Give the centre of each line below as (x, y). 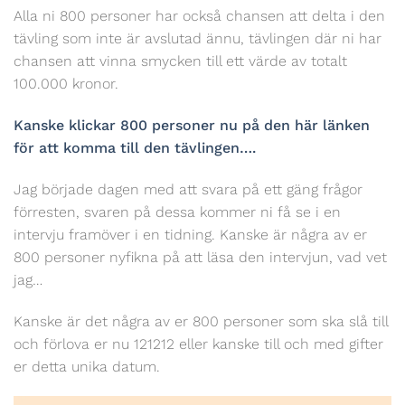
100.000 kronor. (66, 84)
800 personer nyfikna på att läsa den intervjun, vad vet (200, 257)
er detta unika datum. (87, 366)
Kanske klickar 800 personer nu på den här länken (192, 125)
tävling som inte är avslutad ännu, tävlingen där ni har (198, 39)
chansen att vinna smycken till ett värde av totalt (180, 61)
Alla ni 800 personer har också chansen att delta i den (199, 16)
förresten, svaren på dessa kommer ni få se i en (177, 212)
